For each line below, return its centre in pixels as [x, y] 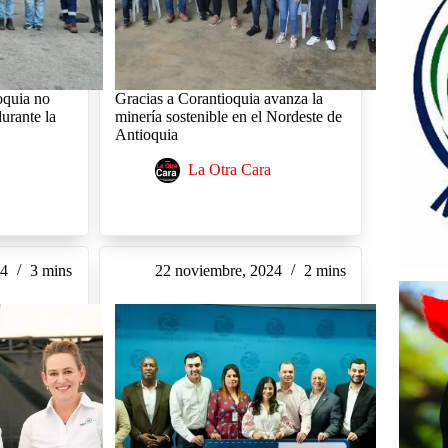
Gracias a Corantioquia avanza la [218, 99]
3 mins [51, 271]
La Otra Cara [229, 170]
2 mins [324, 271]
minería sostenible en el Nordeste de [228, 117]
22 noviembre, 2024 [218, 271]
